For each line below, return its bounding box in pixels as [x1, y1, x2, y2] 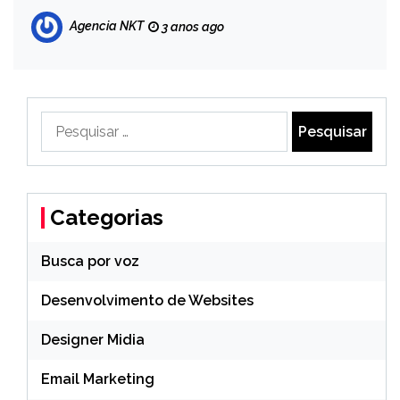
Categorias [50, 204, 163, 230]
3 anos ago [159, 20, 224, 34]
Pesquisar [40, 112, 104, 129]
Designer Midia [41, 331, 145, 348]
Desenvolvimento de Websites [41, 292, 254, 309]
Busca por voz [41, 253, 139, 270]
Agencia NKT [70, 19, 144, 34]
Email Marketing [41, 371, 154, 387]
